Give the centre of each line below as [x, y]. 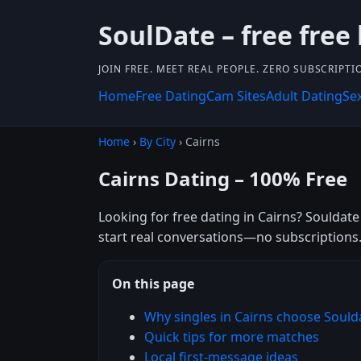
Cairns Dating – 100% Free [223, 178]
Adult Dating [304, 96]
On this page [153, 283]
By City [158, 141]
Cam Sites [236, 96]
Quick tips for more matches [232, 336]
